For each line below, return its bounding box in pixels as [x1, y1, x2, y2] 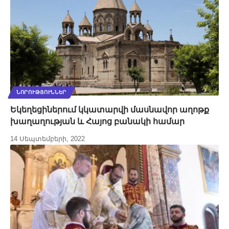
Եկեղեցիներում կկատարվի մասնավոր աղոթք [10, 105, 209, 114]
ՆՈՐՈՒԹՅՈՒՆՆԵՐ [16, 89, 67, 96]
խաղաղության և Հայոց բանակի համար [10, 117, 185, 126]
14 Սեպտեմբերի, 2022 [10, 135, 85, 143]
